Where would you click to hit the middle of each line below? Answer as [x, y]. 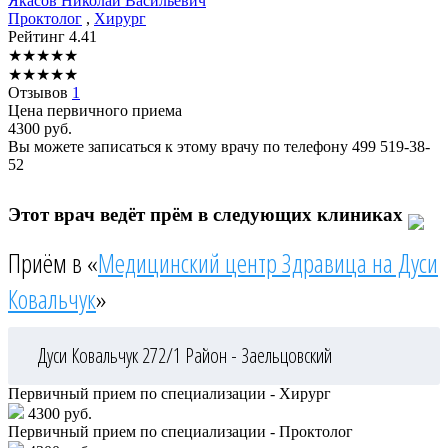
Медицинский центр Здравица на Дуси [268, 262]
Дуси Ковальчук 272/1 [111, 355]
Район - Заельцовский [258, 355]
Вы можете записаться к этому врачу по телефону [180, 147]
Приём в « [53, 262]
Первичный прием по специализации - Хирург [169, 393]
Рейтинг [38, 37]
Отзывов [40, 93]
